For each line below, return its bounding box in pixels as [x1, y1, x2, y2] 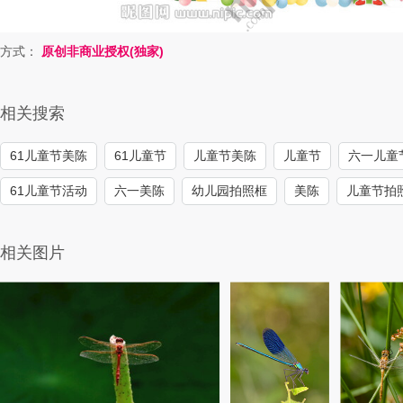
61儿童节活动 [10, 184, 87, 199]
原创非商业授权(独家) [41, 44, 164, 58]
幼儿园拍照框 [192, 184, 267, 199]
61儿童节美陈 [10, 148, 87, 164]
